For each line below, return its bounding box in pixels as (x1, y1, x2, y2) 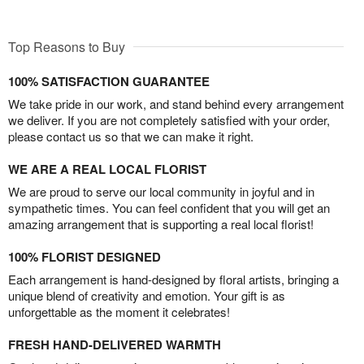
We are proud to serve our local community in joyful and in (8, 183, 314, 201)
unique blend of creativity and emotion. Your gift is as (8, 287, 285, 305)
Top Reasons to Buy (8, 37, 125, 57)
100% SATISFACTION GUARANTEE (8, 72, 210, 91)
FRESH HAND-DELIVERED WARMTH (8, 336, 221, 354)
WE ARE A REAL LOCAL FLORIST (8, 160, 206, 179)
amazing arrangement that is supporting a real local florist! (8, 215, 314, 233)
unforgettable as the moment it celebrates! (8, 303, 230, 321)
